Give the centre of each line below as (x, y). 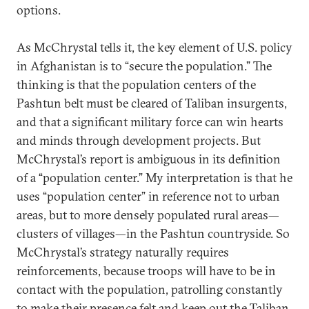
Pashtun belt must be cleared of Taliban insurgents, (152, 103)
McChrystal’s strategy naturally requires (123, 252)
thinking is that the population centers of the (136, 84)
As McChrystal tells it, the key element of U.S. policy (154, 47)
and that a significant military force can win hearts (150, 122)
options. (39, 10)
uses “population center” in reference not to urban (148, 196)
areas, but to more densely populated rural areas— (148, 215)
